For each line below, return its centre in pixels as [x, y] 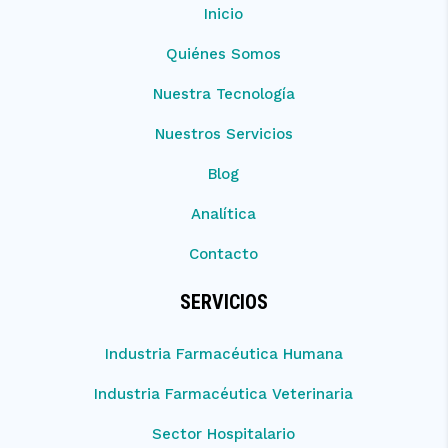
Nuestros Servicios [223, 133]
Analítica [224, 213]
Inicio [224, 13]
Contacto [224, 253]
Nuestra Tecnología [223, 93]
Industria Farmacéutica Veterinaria [224, 393]
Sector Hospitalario [224, 433]
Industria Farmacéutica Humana [223, 353]
